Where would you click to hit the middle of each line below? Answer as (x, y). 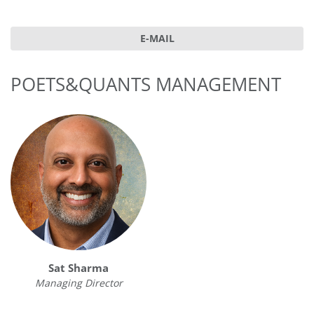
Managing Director (78, 283)
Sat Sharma (78, 268)
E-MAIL (157, 39)
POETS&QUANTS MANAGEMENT (146, 84)
